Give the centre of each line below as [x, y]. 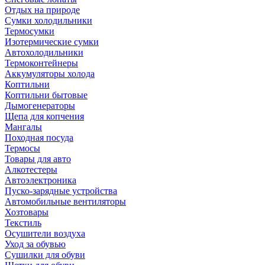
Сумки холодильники [49, 21]
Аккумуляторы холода [50, 74]
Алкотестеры [31, 170]
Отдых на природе [42, 10]
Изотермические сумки [52, 42]
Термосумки [30, 31]
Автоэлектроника [41, 180]
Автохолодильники [44, 53]
